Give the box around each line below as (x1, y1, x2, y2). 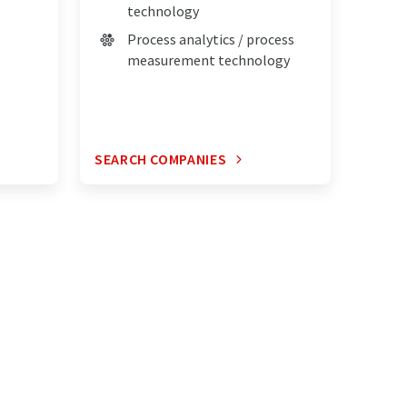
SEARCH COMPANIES (94, 150, 227, 169)
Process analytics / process (127, 30, 294, 49)
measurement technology (127, 51, 290, 70)
